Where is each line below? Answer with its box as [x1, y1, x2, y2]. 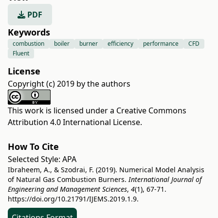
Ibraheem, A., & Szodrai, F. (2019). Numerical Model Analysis [8, 165, 204, 175]
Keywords [8, 26, 50, 38]
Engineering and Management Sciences [8, 184, 127, 194]
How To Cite [8, 141, 59, 153]
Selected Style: [8, 154, 62, 165]
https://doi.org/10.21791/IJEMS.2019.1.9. [8, 194, 139, 204]
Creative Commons [116, 105, 186, 116]
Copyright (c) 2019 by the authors [8, 78, 130, 90]
